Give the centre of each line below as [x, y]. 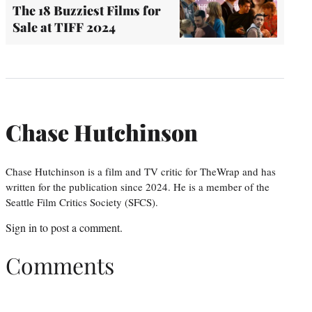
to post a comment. [80, 227]
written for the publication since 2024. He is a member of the [138, 186]
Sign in [21, 227]
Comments [60, 265]
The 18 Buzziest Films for [87, 10]
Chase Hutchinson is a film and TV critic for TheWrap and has [141, 171]
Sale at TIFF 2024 [64, 27]
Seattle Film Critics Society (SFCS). [82, 202]
